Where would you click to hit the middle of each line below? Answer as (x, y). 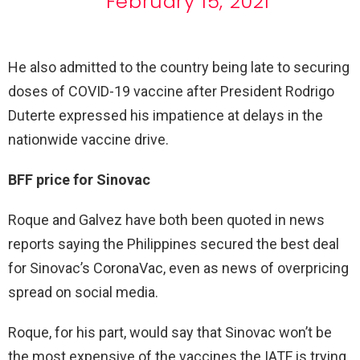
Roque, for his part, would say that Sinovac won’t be (170, 332)
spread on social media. (83, 292)
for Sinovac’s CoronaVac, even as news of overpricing (178, 268)
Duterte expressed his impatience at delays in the (166, 115)
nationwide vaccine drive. (88, 139)
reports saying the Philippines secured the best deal (174, 243)
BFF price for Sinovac (79, 179)
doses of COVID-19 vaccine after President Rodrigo (171, 91)
